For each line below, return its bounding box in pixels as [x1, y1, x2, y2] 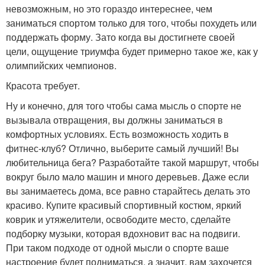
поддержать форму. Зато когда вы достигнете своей [6, 30, 235, 44]
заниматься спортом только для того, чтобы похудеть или [6, 16, 257, 30]
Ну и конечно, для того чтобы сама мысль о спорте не [6, 99, 241, 113]
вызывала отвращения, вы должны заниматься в [6, 113, 223, 127]
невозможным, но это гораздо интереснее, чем [6, 2, 212, 16]
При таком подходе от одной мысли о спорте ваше [6, 241, 229, 255]
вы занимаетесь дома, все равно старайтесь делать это [6, 184, 250, 198]
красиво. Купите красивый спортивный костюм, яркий [6, 198, 241, 212]
